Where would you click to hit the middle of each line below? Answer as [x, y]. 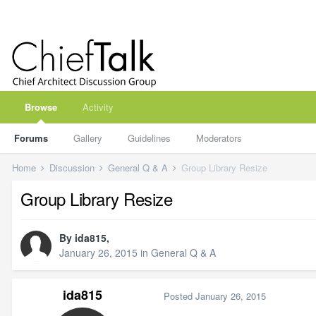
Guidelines [149, 138]
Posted [180, 296]
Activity [98, 107]
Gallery [88, 138]
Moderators [219, 138]
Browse [41, 107]
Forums [31, 138]
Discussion [73, 168]
